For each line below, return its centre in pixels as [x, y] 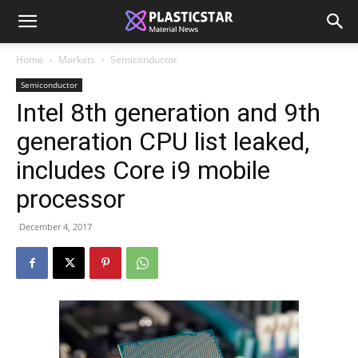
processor [71, 199]
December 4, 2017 [56, 227]
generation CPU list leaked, [163, 141]
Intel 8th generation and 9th [168, 113]
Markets [77, 60]
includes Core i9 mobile [143, 170]
